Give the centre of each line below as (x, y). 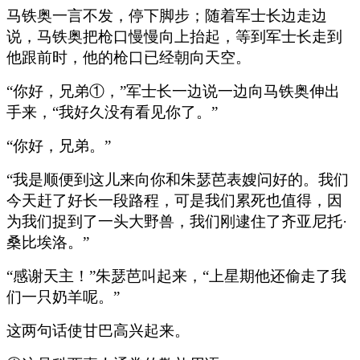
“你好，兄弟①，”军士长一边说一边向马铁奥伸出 (173, 91)
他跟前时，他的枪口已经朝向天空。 (129, 57)
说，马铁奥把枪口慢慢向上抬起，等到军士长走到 (174, 36)
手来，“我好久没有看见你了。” (112, 112)
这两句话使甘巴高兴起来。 (98, 330)
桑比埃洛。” (48, 242)
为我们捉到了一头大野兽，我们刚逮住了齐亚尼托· (177, 221)
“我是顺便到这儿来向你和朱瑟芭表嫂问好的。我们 (178, 179)
